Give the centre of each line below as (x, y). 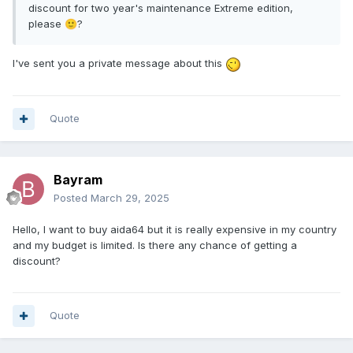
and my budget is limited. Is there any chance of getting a (155, 245)
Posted (72, 198)
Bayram (78, 180)
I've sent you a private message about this (119, 63)
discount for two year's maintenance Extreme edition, (161, 8)
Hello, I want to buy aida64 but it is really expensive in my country (175, 230)
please (46, 24)
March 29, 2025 (130, 198)
